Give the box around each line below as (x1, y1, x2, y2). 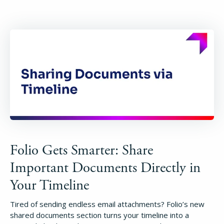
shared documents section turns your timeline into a (10, 209, 189, 220)
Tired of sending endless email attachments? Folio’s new (10, 198, 204, 209)
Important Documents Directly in (10, 158, 200, 177)
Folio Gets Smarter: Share (10, 141, 153, 159)
